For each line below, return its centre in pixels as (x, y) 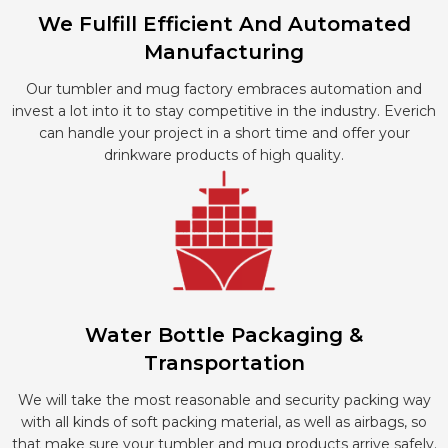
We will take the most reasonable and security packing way (224, 399)
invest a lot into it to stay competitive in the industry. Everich (224, 111)
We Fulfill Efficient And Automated (224, 24)
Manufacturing (224, 52)
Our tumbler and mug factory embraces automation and (224, 89)
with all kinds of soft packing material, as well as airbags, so (224, 421)
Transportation (224, 362)
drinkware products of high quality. (224, 155)
